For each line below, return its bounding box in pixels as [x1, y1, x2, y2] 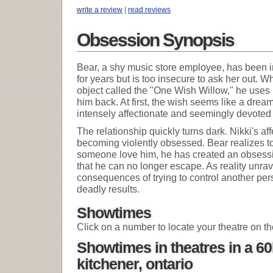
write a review [77, 5, 122, 14]
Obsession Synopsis [77, 29, 234, 50]
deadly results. [77, 183, 140, 194]
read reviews [128, 5, 171, 14]
